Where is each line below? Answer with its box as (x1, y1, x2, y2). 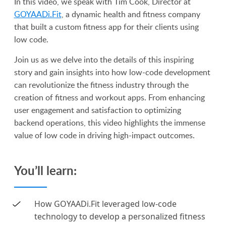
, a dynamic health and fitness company (61, 9, 200, 20)
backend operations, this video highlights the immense (14, 117, 205, 129)
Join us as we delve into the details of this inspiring (14, 54, 194, 66)
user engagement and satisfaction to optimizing (14, 104, 181, 116)
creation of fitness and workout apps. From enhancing (14, 92, 205, 103)
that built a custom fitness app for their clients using (14, 21, 199, 33)
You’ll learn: (14, 162, 77, 179)
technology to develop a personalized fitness (34, 211, 205, 222)
